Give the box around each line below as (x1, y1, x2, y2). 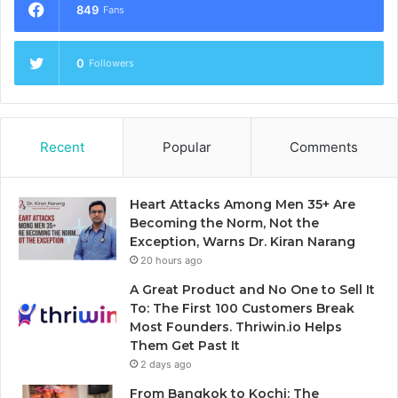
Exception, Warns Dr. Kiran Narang (130, 233, 355, 250)
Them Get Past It (130, 337, 240, 354)
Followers (89, 56, 134, 69)
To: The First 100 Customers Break (130, 299, 354, 316)
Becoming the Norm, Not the (130, 214, 319, 231)
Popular (162, 138, 211, 155)
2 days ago (140, 357, 192, 370)
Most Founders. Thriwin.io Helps (130, 318, 342, 335)
